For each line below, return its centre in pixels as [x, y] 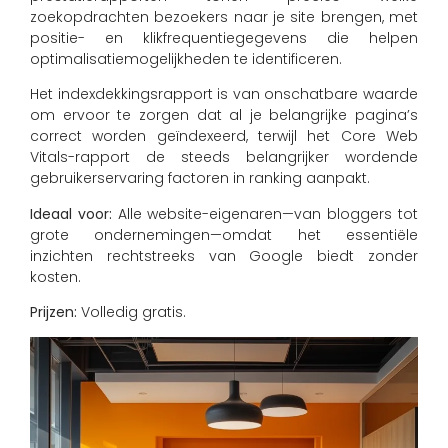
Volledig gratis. [131, 311]
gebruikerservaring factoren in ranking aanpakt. [200, 178]
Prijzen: [53, 311]
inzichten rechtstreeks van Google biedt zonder [224, 255]
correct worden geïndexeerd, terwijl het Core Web [224, 136]
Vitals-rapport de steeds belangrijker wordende [224, 157]
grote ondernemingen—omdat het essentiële [224, 234]
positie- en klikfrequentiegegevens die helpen [224, 37]
